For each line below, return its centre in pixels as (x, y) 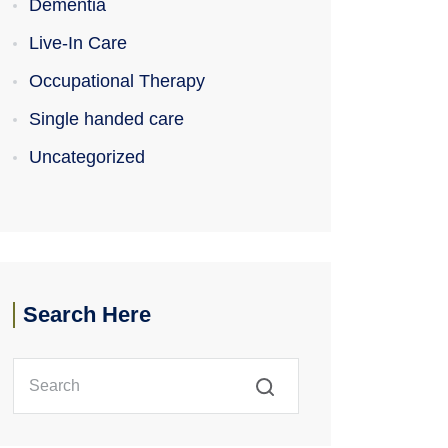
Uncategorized (87, 157)
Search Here (87, 314)
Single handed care (106, 119)
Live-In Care (78, 43)
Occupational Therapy (117, 81)
